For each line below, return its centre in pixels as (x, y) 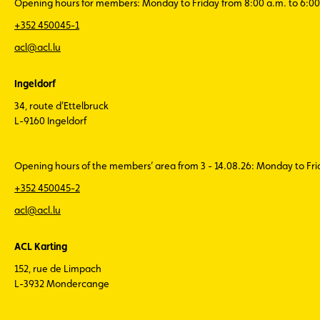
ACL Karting (41, 246)
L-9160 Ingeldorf (50, 121)
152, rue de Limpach (58, 269)
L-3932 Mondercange (62, 284)
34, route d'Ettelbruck (61, 106)
